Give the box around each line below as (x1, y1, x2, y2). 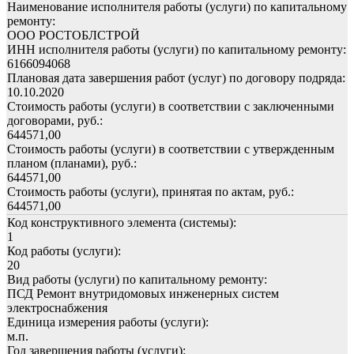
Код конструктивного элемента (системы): (7, 215, 236, 229)
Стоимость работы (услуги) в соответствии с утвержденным (7, 141, 334, 156)
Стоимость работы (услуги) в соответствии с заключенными (7, 99, 334, 113)
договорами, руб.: (7, 113, 103, 127)
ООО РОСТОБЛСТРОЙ (7, 28, 140, 42)
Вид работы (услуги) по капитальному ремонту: (7, 272, 267, 286)
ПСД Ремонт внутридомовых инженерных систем (7, 286, 279, 300)
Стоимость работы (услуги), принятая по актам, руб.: (7, 184, 294, 198)
